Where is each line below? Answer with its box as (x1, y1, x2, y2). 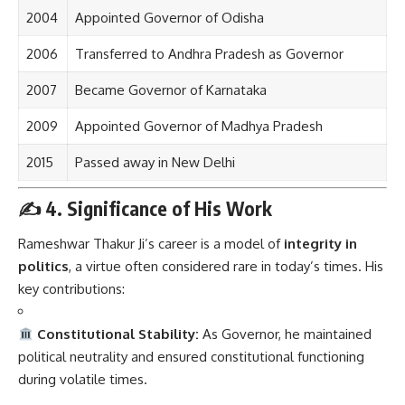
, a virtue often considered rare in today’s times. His (69, 258, 383, 276)
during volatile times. (18, 371, 147, 389)
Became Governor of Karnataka (74, 80, 267, 99)
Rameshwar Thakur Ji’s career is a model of (18, 235, 284, 253)
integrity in (284, 235, 357, 253)
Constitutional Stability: (37, 325, 200, 344)
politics (18, 258, 69, 276)
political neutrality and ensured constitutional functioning (18, 348, 364, 366)
